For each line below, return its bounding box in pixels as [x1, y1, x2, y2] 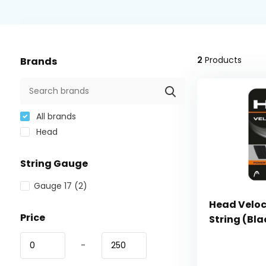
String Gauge [20, 157, 88, 170]
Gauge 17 [33, 180, 74, 192]
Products [202, 54, 242, 66]
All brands [33, 110, 76, 122]
